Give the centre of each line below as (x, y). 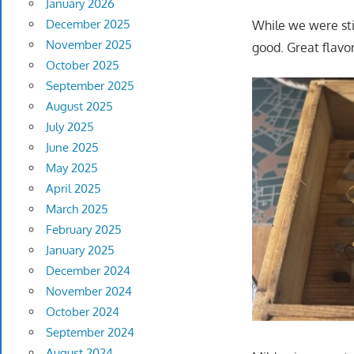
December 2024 (88, 271)
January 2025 (80, 250)
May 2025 (72, 168)
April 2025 (73, 189)
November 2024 (88, 292)
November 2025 (88, 45)
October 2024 (82, 312)
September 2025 (90, 86)
